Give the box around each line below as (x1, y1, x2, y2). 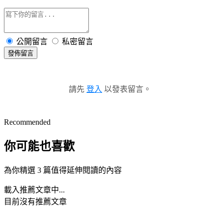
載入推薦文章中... (4, 185, 65, 194)
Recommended (4, 117, 51, 126)
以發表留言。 (102, 84, 151, 93)
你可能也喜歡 (4, 139, 75, 153)
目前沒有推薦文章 (4, 197, 67, 206)
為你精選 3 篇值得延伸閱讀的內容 (4, 165, 122, 174)
